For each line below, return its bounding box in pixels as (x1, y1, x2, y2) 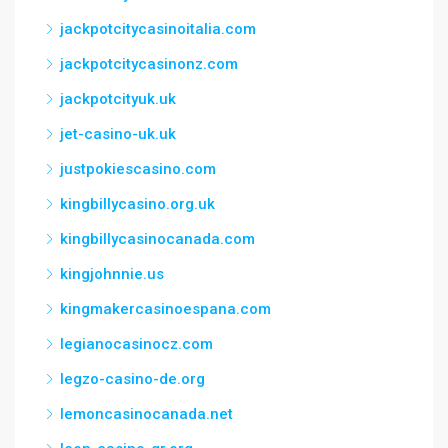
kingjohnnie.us (60, 265, 164, 283)
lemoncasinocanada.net (60, 405, 233, 423)
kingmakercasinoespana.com (60, 300, 271, 318)
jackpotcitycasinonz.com (60, 55, 238, 73)
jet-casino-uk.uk (60, 125, 176, 143)
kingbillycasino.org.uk (60, 195, 215, 213)
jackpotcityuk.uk (60, 90, 176, 108)
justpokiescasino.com (60, 160, 216, 178)
